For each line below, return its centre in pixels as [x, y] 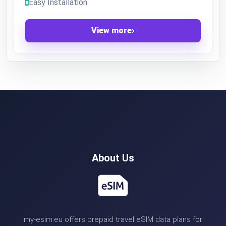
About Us [113, 158]
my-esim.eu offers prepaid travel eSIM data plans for [113, 219]
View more [111, 31]
